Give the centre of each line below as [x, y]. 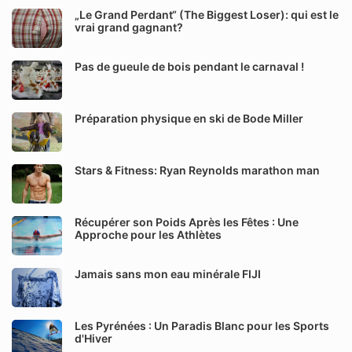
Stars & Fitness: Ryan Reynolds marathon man [197, 170]
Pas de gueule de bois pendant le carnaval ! [189, 66]
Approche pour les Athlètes [148, 235]
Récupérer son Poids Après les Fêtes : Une [187, 222]
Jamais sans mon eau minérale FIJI [168, 274]
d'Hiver [93, 338]
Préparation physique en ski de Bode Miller [189, 118]
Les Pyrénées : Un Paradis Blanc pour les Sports [202, 326]
